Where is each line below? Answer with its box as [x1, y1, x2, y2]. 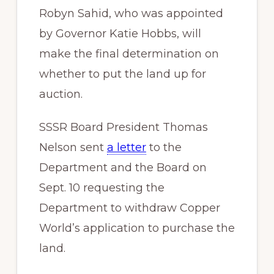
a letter [106, 141, 146, 155]
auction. [39, 87, 83, 101]
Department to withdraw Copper [39, 201, 220, 215]
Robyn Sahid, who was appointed [39, 6, 223, 20]
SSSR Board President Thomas [39, 120, 208, 135]
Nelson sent [39, 141, 107, 155]
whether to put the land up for [39, 67, 206, 81]
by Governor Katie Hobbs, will [39, 26, 201, 40]
